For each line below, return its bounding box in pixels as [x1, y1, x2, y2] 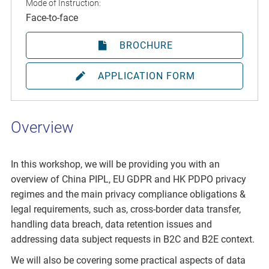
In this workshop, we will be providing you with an [11, 159, 220, 171]
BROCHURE [119, 39, 174, 51]
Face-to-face [26, 11, 78, 23]
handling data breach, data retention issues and [11, 219, 212, 231]
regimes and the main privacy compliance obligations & [11, 189, 246, 201]
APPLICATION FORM [97, 70, 195, 82]
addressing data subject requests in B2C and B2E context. [11, 234, 255, 246]
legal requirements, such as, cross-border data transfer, [11, 204, 241, 216]
